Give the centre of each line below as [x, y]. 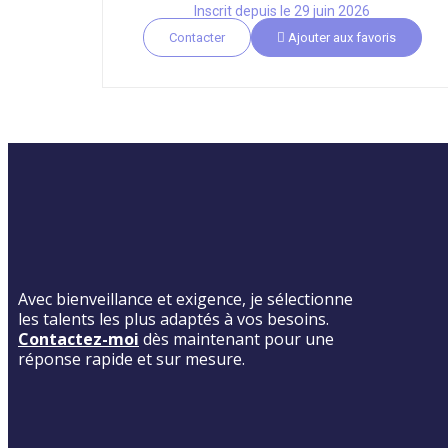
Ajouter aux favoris [340, 37]
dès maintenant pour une [236, 339]
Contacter [196, 37]
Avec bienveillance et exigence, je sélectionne [185, 299]
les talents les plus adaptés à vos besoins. [173, 319]
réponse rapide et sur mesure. [131, 359]
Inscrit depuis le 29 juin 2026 [282, 11]
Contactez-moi [78, 339]
